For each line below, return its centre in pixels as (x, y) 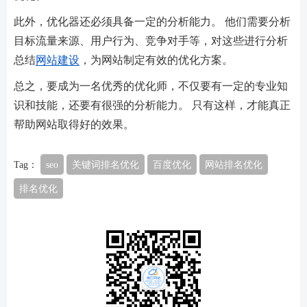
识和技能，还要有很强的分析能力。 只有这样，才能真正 (152, 105)
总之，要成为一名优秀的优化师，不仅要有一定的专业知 (151, 85)
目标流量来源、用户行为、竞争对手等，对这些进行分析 (151, 40)
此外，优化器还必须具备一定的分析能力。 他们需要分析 (152, 21)
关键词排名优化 (106, 164)
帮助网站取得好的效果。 (74, 124)
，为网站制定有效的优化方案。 (156, 59)
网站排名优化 (234, 164)
